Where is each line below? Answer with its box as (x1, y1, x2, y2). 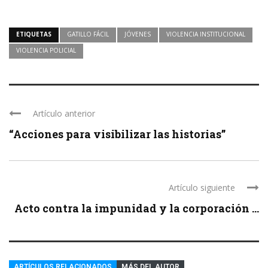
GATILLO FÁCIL (67, 29, 109, 38)
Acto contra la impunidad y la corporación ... (14, 200, 259, 215)
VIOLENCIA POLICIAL (16, 45, 76, 54)
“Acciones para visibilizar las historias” (9, 126, 226, 141)
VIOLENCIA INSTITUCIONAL (166, 29, 245, 38)
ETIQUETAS (16, 29, 51, 38)
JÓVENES (124, 29, 151, 38)
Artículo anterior (33, 107, 95, 119)
